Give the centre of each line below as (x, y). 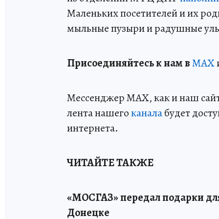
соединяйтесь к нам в (139, 63)
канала (147, 113)
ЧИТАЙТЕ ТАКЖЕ (110, 163)
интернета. (93, 128)
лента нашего (99, 113)
